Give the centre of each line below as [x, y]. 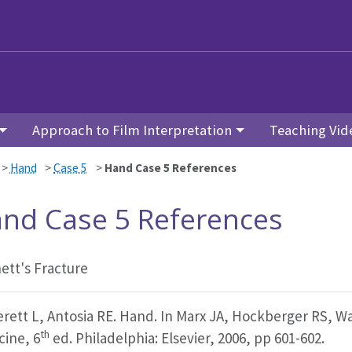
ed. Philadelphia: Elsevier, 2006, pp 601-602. [187, 338]
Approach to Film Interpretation [132, 130]
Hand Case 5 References [170, 167]
